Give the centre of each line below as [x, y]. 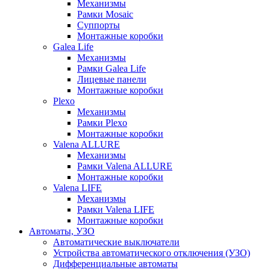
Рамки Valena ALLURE [125, 166]
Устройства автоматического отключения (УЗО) [152, 253]
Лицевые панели [112, 80]
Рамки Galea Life [111, 69]
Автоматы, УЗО [62, 231]
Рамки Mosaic [105, 14]
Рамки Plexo [102, 123]
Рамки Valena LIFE [116, 210]
